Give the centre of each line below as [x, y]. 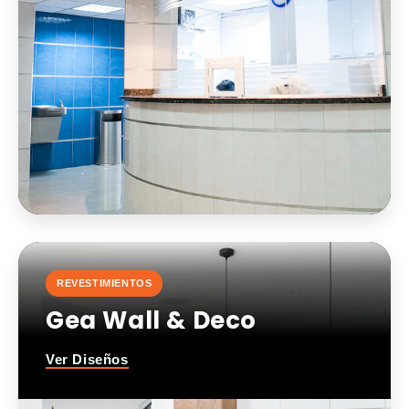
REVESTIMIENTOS [105, 283]
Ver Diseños [87, 360]
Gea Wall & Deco [151, 321]
